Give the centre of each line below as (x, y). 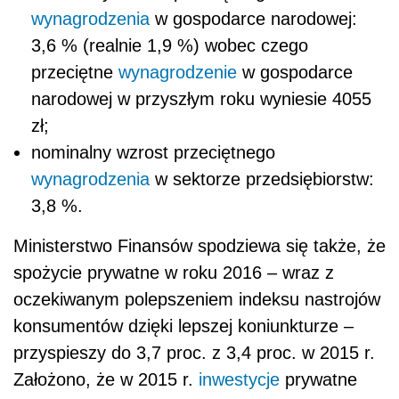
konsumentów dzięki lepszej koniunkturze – (183, 326)
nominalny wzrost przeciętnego (153, 152)
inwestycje (239, 379)
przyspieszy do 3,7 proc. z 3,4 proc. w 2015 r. (194, 352)
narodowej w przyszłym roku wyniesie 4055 (201, 98)
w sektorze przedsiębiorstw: (262, 179)
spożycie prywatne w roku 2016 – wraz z (174, 272)
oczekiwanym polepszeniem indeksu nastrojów (197, 299)
